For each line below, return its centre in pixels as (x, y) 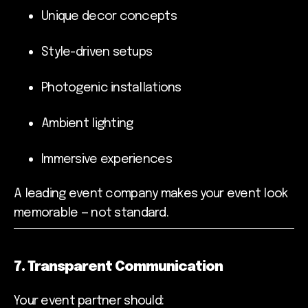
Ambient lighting (87, 123)
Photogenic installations (111, 88)
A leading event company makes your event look (151, 194)
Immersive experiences (107, 159)
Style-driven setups (97, 52)
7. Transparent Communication (118, 267)
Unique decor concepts (109, 16)
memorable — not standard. (91, 213)
